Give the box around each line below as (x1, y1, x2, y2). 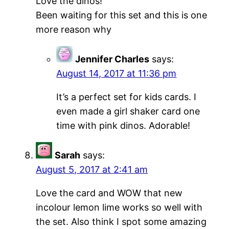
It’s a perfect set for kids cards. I (56, 91, 197, 102)
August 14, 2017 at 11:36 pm (56, 67, 177, 79)
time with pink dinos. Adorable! (56, 120, 191, 131)
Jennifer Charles (75, 53, 150, 64)
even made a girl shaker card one (56, 105, 200, 117)
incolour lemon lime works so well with (36, 201, 203, 213)
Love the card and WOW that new (36, 187, 183, 198)
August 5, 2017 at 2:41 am (36, 164, 148, 175)
